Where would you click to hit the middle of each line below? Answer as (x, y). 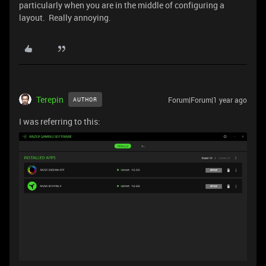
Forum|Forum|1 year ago (208, 100)
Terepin (50, 99)
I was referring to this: (60, 121)
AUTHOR (85, 99)
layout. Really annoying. (65, 18)
